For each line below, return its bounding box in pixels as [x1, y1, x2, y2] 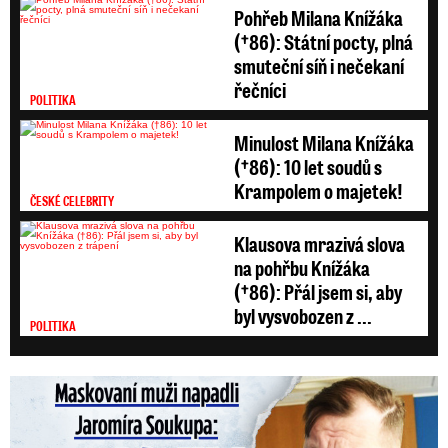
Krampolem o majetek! [234, 176, 403, 204]
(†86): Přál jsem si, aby [234, 277, 402, 305]
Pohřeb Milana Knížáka [234, 3, 403, 31]
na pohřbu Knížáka [234, 253, 370, 281]
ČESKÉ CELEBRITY [30, 191, 114, 209]
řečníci [234, 75, 286, 103]
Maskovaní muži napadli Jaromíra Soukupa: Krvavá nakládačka [20, 384, 418, 409]
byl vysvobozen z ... [234, 301, 372, 329]
